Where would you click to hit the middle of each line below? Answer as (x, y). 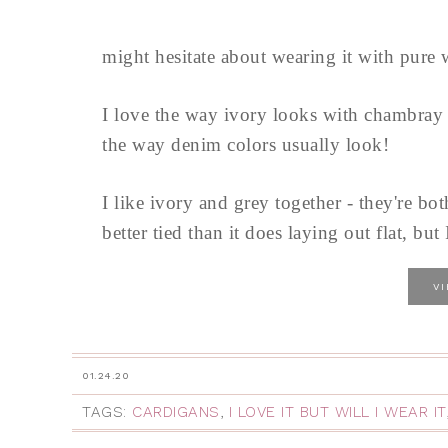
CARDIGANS (176, 412)
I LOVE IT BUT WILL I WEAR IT (337, 412)
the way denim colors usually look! (245, 144)
